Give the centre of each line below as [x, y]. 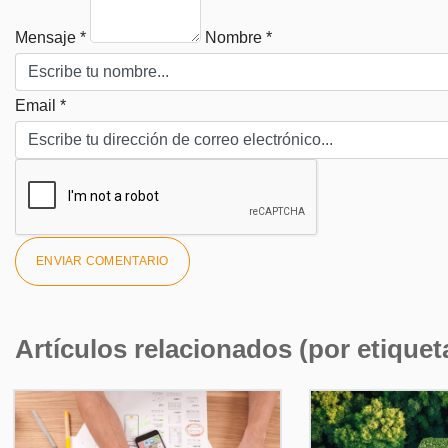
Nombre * [238, 38]
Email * [40, 106]
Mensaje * [50, 38]
